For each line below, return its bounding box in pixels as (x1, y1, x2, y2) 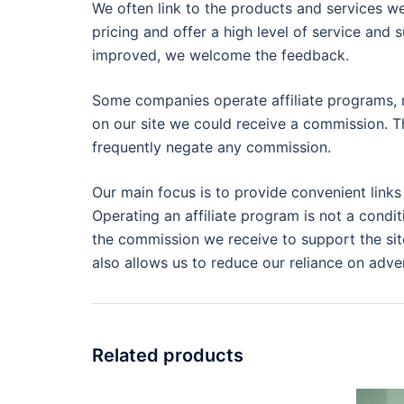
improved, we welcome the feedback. (92, 46, 349, 65)
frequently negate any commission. (92, 138, 331, 157)
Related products (92, 344, 243, 367)
